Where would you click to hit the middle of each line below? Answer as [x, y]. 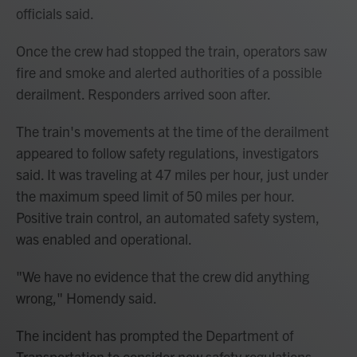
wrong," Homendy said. [86, 297]
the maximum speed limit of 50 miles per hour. [155, 195]
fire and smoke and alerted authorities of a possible [169, 72]
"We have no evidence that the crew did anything [163, 276]
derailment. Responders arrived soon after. [143, 93]
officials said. [55, 13]
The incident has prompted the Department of [155, 335]
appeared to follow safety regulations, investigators [167, 152]
